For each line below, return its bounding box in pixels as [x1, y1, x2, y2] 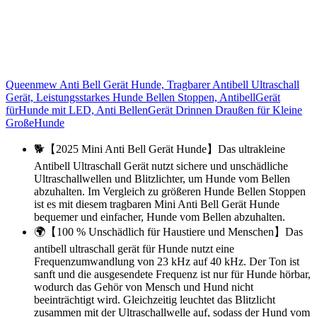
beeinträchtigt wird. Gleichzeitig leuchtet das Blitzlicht [34, 293, 275, 306]
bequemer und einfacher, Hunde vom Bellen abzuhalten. [34, 210, 285, 223]
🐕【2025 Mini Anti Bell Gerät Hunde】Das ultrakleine [34, 142, 285, 155]
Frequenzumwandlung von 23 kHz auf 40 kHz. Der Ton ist [34, 255, 299, 267]
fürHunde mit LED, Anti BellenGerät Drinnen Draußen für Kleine [6, 103, 302, 116]
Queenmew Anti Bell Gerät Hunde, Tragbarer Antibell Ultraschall [6, 78, 299, 91]
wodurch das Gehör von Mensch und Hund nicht [34, 280, 253, 293]
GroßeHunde [6, 116, 64, 129]
